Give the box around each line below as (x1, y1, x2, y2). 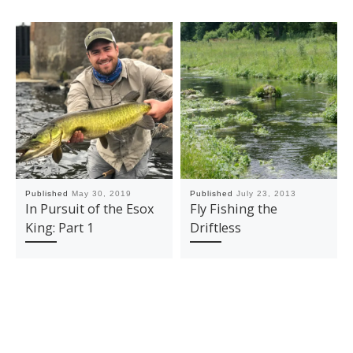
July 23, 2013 (236, 189, 296, 199)
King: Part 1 (24, 219, 94, 237)
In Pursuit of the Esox (24, 200, 154, 218)
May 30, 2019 (71, 189, 132, 199)
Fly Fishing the (189, 200, 277, 218)
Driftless (189, 219, 241, 237)
